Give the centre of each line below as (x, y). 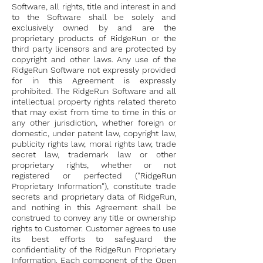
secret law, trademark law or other (94, 154)
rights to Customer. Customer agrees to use (94, 228)
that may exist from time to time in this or (94, 112)
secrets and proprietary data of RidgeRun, (94, 197)
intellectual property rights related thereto (94, 102)
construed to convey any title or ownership (94, 218)
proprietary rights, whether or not (94, 165)
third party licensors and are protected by (94, 49)
